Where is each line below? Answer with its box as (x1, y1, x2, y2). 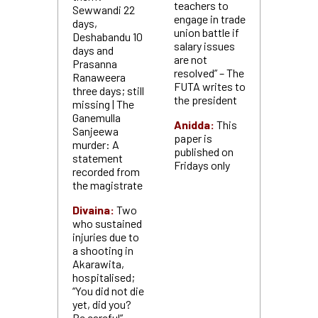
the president (173, 93, 237, 106)
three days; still (72, 84, 144, 97)
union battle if (173, 26, 239, 39)
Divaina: (72, 203, 114, 216)
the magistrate (72, 178, 143, 192)
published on (173, 145, 234, 158)
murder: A (72, 138, 119, 151)
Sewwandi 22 (72, 3, 135, 16)
